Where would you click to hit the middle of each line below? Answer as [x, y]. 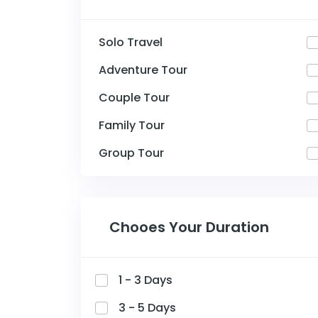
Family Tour [132, 125]
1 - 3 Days [146, 280]
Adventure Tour [143, 70]
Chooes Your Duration [189, 227]
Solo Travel [131, 42]
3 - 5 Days [147, 308]
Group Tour [131, 153]
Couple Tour [134, 98]
